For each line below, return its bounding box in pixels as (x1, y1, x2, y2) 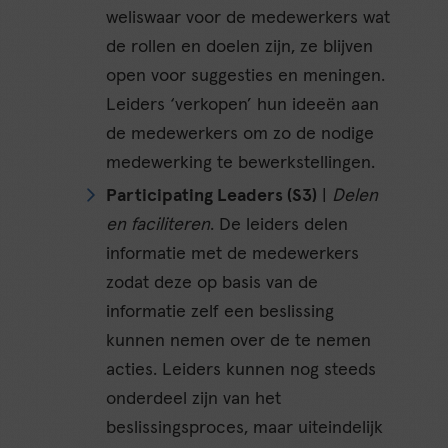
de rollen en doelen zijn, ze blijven (106, 37, 374, 56)
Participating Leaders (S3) (106, 186, 318, 205)
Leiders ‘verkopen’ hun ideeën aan (106, 95, 380, 114)
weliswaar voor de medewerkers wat (106, 8, 391, 27)
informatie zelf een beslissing (106, 302, 335, 321)
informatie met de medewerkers (106, 244, 360, 263)
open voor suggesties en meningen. (106, 66, 386, 85)
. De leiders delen (210, 215, 349, 234)
